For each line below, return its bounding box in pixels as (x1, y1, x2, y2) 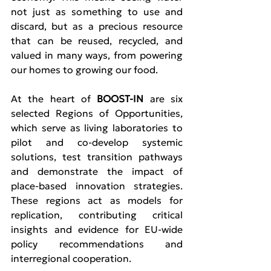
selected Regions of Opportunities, (11, 107, 183, 120)
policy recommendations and (11, 238, 183, 250)
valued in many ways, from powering (11, 49, 183, 62)
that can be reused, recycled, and (11, 34, 183, 47)
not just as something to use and (11, 5, 183, 18)
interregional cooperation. (11, 252, 131, 265)
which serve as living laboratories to (11, 122, 183, 134)
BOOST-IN (97, 93, 144, 105)
